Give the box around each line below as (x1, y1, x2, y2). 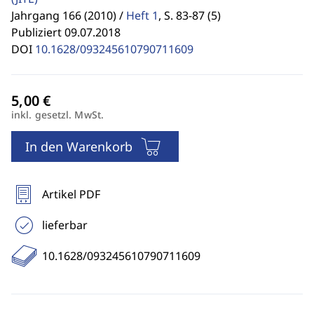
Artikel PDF (42, 186, 100, 202)
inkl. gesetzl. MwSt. (11, 108, 104, 121)
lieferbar (42, 217, 88, 233)
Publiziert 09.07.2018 (11, 25, 121, 40)
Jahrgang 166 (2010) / (11, 8, 123, 23)
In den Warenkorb (25, 138, 132, 155)
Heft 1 (126, 8, 158, 23)
